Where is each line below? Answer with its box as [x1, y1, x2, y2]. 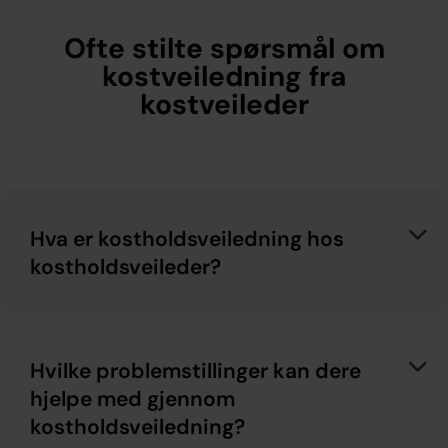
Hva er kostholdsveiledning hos [30, 224, 344, 253]
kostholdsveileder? [30, 252, 221, 281]
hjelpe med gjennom [30, 384, 235, 413]
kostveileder [139, 85, 309, 123]
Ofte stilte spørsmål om [63, 29, 385, 67]
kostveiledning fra [102, 57, 346, 95]
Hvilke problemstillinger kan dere [30, 356, 361, 385]
